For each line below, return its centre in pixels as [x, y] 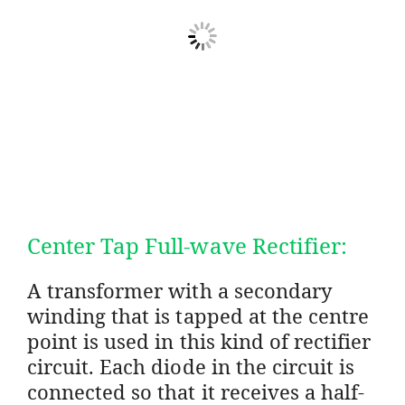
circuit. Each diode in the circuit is [191, 366]
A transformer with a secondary [179, 290]
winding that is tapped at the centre [198, 315]
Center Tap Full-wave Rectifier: [187, 245]
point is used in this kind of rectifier [199, 340]
